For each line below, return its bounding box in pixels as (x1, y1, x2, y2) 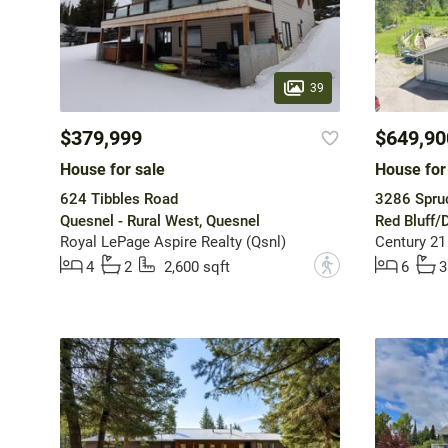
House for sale (59, 160, 165, 180)
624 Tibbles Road (59, 190, 178, 209)
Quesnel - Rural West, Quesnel (59, 212, 260, 231)
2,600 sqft (163, 258, 230, 277)
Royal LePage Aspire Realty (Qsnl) (59, 233, 286, 252)
